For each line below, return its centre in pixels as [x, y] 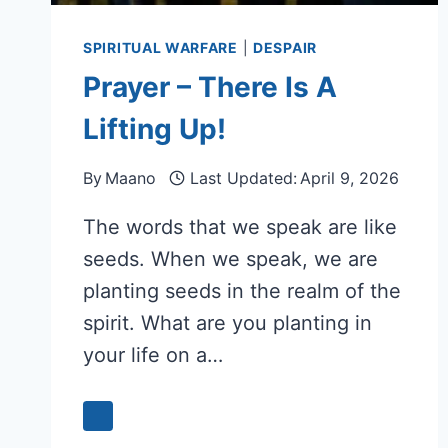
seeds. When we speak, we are [230, 258]
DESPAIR [285, 47]
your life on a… [153, 354]
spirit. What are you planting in [227, 322]
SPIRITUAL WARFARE [160, 47]
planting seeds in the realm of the [242, 290]
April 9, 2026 [349, 177]
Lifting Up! [154, 128]
